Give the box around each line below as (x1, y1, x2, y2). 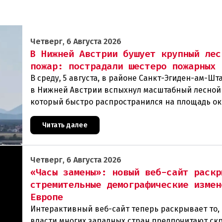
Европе (30, 190, 63, 203)
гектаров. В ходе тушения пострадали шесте (30, 109, 201, 119)
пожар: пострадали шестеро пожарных (30, 60, 216, 73)
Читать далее (42, 121, 88, 130)
